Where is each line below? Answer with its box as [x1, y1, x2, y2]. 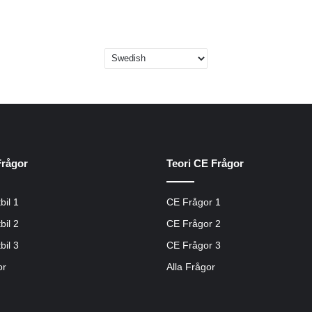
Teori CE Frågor [166, 157, 244, 169]
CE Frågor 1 [166, 196, 221, 208]
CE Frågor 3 [166, 240, 221, 251]
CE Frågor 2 [166, 218, 221, 229]
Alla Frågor [166, 261, 215, 272]
